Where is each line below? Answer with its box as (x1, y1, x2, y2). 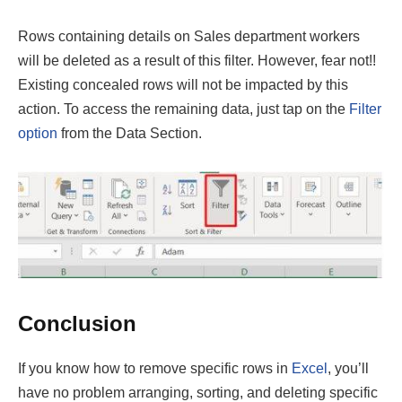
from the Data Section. (57, 125, 202, 141)
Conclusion (18, 310, 136, 336)
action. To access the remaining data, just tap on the (18, 100, 349, 117)
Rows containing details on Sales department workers (18, 28, 360, 44)
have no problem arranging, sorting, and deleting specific (18, 384, 378, 400)
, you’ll (328, 360, 369, 376)
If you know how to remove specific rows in (18, 360, 292, 376)
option (18, 125, 57, 141)
